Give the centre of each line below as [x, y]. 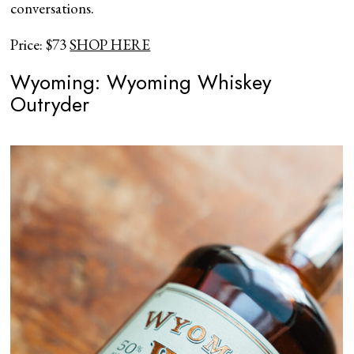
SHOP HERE [110, 44]
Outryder [50, 104]
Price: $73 [40, 44]
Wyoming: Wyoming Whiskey [141, 82]
